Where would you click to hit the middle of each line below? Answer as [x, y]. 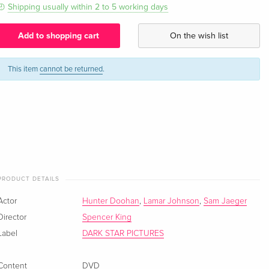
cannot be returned [71, 69]
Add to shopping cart [59, 35]
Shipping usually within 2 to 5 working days [88, 7]
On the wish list [199, 35]
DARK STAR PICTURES [123, 234]
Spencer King [107, 218]
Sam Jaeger [225, 201]
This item [24, 69]
